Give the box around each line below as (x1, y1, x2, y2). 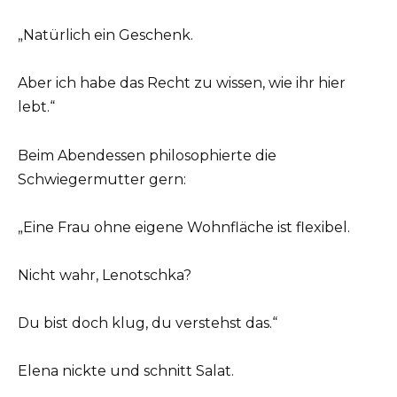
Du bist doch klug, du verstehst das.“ (18, 315, 277, 332)
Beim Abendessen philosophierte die (18, 146, 276, 164)
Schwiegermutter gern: (18, 170, 186, 188)
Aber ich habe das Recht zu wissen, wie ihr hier (18, 74, 346, 92)
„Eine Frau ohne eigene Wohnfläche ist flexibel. (18, 218, 350, 236)
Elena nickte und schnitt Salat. (18, 362, 234, 380)
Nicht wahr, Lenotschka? (18, 266, 191, 284)
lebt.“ (18, 98, 55, 116)
